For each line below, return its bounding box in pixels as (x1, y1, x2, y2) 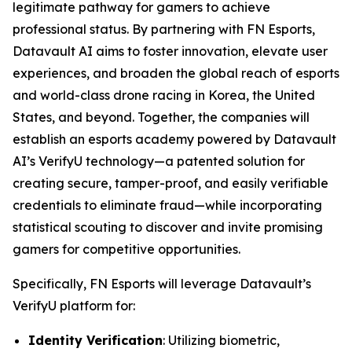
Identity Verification (28, 332, 163, 348)
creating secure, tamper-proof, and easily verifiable (13, 175, 328, 191)
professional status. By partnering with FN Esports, (13, 21, 315, 37)
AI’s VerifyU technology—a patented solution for (13, 153, 305, 169)
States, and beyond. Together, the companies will (13, 109, 310, 125)
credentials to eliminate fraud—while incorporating (13, 197, 322, 213)
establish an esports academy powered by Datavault (13, 131, 336, 147)
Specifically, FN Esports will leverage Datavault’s (13, 276, 311, 291)
